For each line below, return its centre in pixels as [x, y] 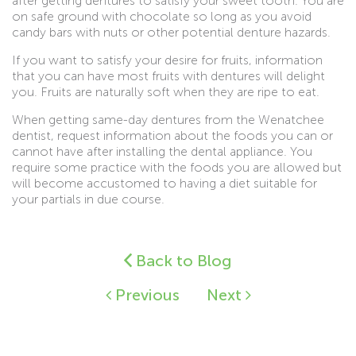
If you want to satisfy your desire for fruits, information [167, 60]
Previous [145, 294]
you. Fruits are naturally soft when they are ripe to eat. [166, 91]
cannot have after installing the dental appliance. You [162, 151]
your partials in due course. [88, 199]
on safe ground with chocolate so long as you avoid [162, 16]
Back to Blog [182, 260]
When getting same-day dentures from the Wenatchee [168, 119]
